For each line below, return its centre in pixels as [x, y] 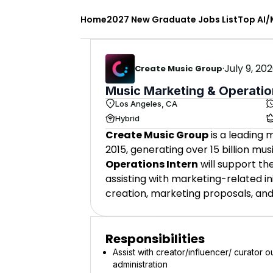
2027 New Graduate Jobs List [172, 19]
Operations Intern [152, 164]
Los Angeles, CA [146, 103]
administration [140, 264]
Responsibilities [155, 239]
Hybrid [127, 118]
